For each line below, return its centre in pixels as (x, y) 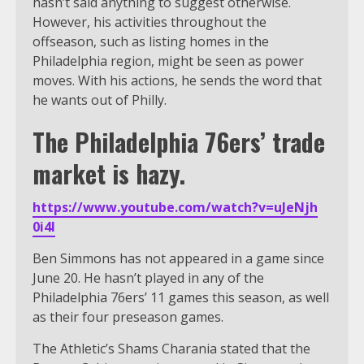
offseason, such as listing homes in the (151, 41)
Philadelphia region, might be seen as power (168, 61)
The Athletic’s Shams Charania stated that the (171, 348)
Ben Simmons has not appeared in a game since (178, 258)
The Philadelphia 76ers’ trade (179, 141)
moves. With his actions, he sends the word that (177, 80)
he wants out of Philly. (100, 100)
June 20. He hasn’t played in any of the (148, 277)
